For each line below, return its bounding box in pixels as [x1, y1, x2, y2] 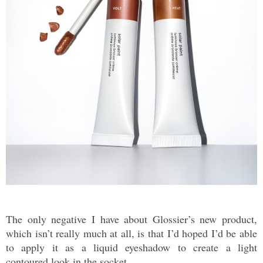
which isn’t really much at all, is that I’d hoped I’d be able [6, 226, 257, 241]
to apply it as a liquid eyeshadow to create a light [6, 240, 257, 255]
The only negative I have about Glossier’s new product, [6, 212, 257, 227]
